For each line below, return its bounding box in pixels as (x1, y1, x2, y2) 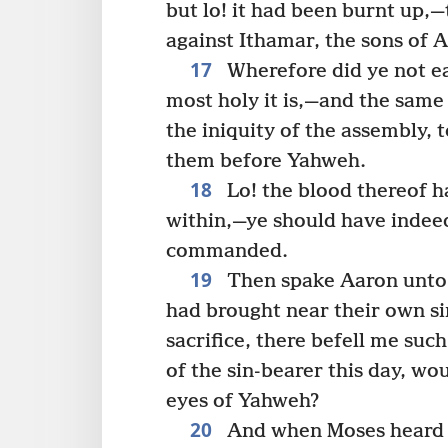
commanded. (166, 239, 288, 263)
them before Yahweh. (166, 149, 366, 173)
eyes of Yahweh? (166, 389, 319, 413)
